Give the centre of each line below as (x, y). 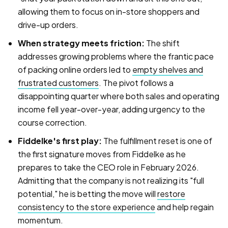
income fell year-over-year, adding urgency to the (111, 109)
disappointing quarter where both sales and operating (119, 96)
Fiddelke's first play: (60, 140)
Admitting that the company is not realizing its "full (111, 180)
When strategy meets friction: (81, 43)
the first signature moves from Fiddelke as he (102, 154)
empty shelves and (168, 69)
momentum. (40, 220)
